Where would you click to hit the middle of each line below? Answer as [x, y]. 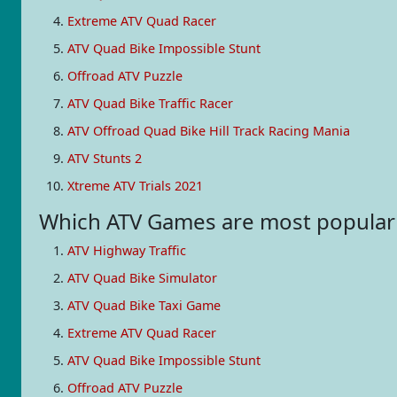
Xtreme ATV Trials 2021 [135, 185]
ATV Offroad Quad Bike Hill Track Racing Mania [209, 130]
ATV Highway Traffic [127, 250]
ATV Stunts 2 [105, 158]
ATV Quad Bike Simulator [142, 277]
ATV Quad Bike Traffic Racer [150, 103]
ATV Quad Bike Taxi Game [144, 305]
